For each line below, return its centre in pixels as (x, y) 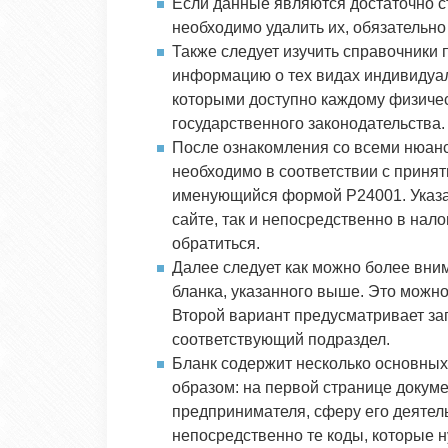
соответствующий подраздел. (281, 339)
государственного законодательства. (308, 123)
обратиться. (216, 243)
